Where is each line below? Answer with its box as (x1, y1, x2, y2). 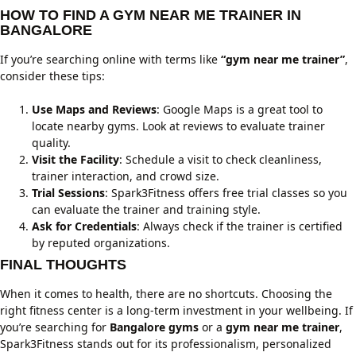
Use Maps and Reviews (32, 102, 157, 117)
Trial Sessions (32, 185, 105, 200)
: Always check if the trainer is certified (137, 219, 342, 234)
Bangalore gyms (110, 319, 199, 335)
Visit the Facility (32, 152, 119, 167)
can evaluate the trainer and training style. (32, 202, 261, 217)
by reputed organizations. (32, 235, 170, 250)
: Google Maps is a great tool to (157, 102, 323, 117)
